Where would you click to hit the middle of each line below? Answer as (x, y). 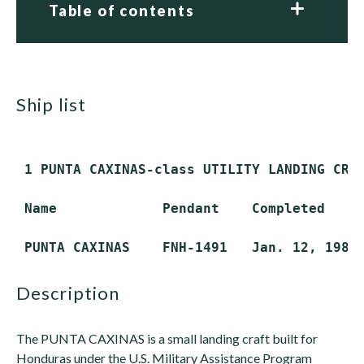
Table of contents (122, 11)
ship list (56, 104)
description (76, 293)
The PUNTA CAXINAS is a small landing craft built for (167, 338)
